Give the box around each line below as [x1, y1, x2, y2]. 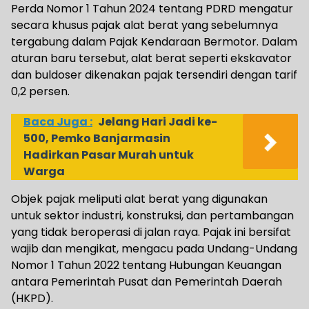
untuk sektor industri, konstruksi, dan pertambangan [11, 208, 294, 224]
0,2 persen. [11, 83, 70, 100]
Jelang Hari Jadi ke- [98, 114, 217, 130]
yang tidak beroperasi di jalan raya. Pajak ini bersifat [11, 224, 291, 241]
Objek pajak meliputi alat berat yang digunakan [11, 191, 268, 208]
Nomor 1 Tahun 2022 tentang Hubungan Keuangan [11, 257, 281, 274]
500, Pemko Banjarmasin [23, 130, 170, 147]
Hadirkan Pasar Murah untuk [23, 147, 194, 163]
